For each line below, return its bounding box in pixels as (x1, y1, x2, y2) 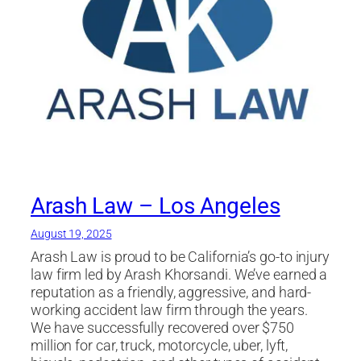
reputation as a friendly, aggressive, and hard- (31, 283, 312, 301)
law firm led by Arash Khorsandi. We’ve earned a (31, 265, 328, 284)
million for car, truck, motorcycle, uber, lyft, (31, 336, 288, 355)
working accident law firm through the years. (31, 301, 308, 319)
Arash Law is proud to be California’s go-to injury (31, 247, 330, 266)
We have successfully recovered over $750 (31, 318, 294, 337)
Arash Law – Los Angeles (31, 192, 280, 219)
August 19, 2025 (31, 226, 112, 240)
